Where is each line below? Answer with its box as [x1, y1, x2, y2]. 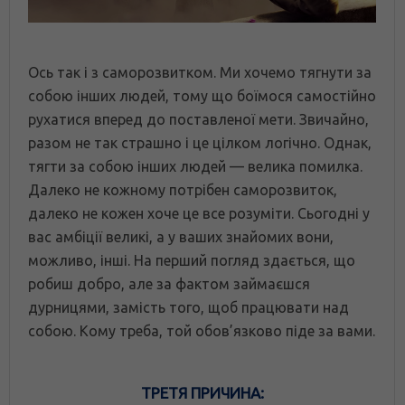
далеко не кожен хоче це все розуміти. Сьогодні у [28, 205, 370, 222]
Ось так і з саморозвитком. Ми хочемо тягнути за [28, 64, 372, 81]
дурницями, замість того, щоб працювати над [28, 299, 349, 316]
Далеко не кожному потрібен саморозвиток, [28, 182, 337, 199]
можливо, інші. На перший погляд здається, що [28, 252, 355, 269]
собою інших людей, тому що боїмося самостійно [28, 88, 376, 105]
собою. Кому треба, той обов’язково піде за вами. [28, 323, 375, 340]
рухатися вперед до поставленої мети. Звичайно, [28, 111, 369, 128]
